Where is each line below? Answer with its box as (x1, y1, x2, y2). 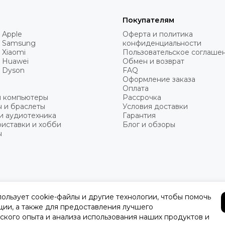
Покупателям (123, 16, 174, 25)
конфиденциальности (123, 39, 201, 48)
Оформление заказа (123, 75, 195, 84)
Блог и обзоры (123, 120, 175, 130)
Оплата (123, 84, 149, 93)
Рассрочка (123, 93, 161, 102)
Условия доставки (123, 102, 188, 111)
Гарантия (123, 111, 156, 121)
